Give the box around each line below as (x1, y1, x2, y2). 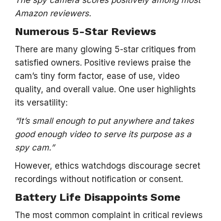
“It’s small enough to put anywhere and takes (15, 116, 194, 126)
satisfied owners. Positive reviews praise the (15, 58, 191, 68)
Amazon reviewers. (15, 8, 91, 18)
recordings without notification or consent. (15, 174, 183, 184)
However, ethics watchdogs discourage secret (15, 161, 200, 171)
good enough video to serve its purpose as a (15, 129, 191, 139)
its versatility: (15, 98, 68, 108)
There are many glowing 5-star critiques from (15, 44, 196, 54)
